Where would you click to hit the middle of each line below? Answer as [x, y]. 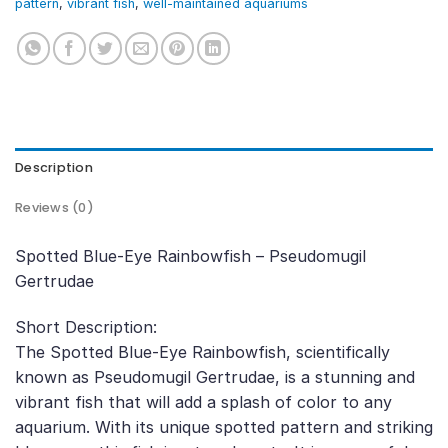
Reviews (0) [54, 207]
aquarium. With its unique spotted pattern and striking [224, 426]
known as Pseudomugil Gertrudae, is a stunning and [215, 376]
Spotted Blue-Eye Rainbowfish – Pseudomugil [190, 255]
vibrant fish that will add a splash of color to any [203, 401]
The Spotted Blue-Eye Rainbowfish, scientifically [202, 351]
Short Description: [86, 326]
